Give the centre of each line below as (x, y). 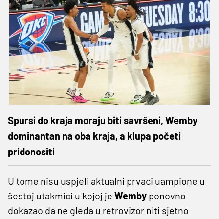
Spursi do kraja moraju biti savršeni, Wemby (103, 120)
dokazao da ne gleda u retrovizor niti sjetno (98, 210)
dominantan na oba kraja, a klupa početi (94, 136)
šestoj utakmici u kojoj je (61, 195)
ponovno (166, 195)
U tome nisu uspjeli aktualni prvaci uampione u (106, 181)
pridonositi (31, 151)
